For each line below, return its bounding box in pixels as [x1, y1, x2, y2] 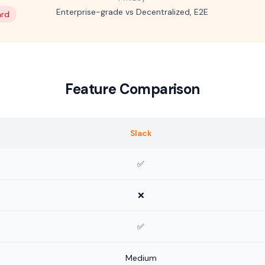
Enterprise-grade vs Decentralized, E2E [56, 7, 209, 17]
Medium [125, 253, 157, 263]
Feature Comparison [65, 80, 200, 98]
